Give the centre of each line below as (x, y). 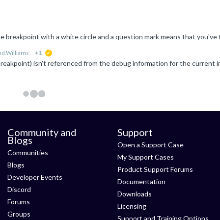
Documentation (141, 181)
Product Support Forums (155, 169)
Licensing (132, 206)
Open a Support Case (151, 145)
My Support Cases (146, 157)
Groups (19, 214)
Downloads (135, 194)
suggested (65, 55)
